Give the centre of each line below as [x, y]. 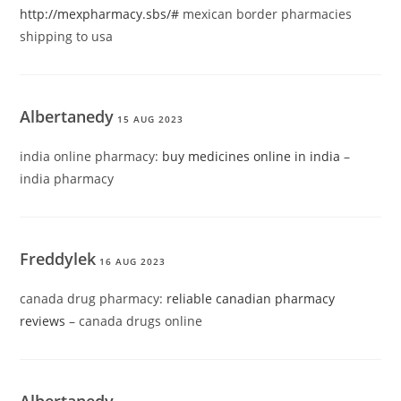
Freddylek [58, 259]
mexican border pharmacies [266, 14]
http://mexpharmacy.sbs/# [100, 14]
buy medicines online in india [252, 157]
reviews [43, 321]
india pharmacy [67, 179]
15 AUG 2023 [151, 119]
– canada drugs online [134, 321]
